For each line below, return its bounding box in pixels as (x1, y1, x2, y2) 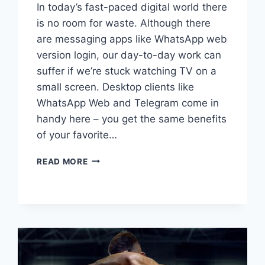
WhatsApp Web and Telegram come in (37, 96, 219, 109)
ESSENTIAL (87, 166, 135, 176)
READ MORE (37, 156, 88, 166)
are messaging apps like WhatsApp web (37, 33, 228, 45)
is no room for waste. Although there (37, 17, 211, 29)
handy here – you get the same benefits (37, 112, 227, 125)
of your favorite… (37, 128, 118, 141)
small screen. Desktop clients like (37, 80, 195, 93)
